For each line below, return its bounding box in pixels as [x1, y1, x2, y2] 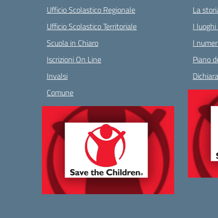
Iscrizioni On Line [47, 54, 101, 65]
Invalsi [47, 70, 68, 82]
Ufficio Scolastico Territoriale [47, 20, 137, 32]
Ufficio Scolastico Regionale [47, 4, 135, 16]
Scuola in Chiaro [47, 37, 98, 49]
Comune [47, 87, 73, 98]
